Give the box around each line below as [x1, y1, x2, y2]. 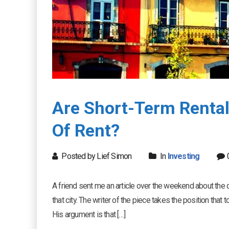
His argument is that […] [52, 209, 125, 219]
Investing [167, 151, 200, 161]
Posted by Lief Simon [60, 151, 132, 161]
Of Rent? [52, 120, 120, 141]
